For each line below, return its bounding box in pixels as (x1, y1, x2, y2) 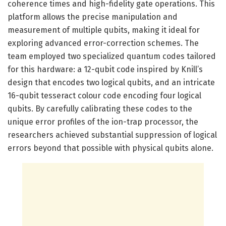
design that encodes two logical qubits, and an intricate (8, 77, 215, 87)
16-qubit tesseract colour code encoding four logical (8, 90, 201, 100)
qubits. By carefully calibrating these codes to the (8, 103, 192, 114)
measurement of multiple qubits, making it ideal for (8, 25, 200, 35)
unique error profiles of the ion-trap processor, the (8, 117, 198, 127)
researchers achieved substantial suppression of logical (8, 130, 217, 140)
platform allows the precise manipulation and (8, 12, 178, 22)
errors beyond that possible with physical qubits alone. (8, 143, 213, 153)
